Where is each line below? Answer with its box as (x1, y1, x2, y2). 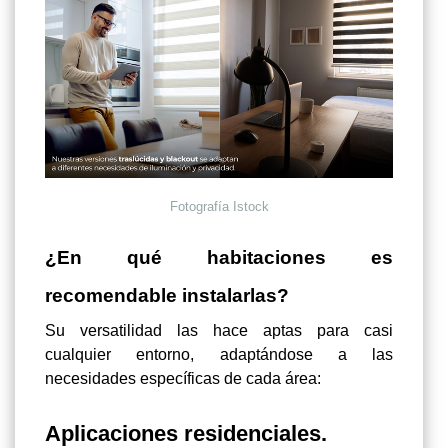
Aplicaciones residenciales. (45, 420, 327, 446)
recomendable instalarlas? (45, 284, 289, 306)
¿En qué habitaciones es (45, 246, 393, 268)
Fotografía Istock (169, 198, 269, 214)
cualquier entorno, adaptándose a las (45, 345, 393, 363)
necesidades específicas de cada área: (45, 369, 321, 387)
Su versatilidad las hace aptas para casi (45, 321, 393, 339)
